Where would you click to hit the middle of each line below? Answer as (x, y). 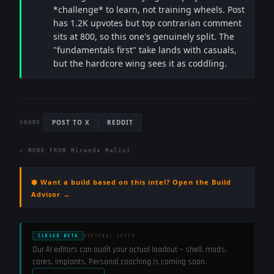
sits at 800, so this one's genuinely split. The (144, 36)
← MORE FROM (45, 150)
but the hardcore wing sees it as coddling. (140, 63)
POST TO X (71, 122)
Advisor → (51, 194)
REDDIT (120, 122)
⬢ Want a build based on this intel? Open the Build (131, 182)
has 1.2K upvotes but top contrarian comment (147, 23)
